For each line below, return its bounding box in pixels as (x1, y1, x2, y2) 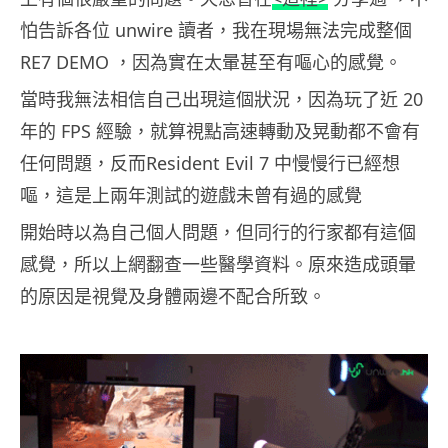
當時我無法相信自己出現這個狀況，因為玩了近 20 (20, 87, 423, 112)
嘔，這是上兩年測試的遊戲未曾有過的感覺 (20, 183, 362, 208)
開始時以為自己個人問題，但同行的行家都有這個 (20, 220, 416, 245)
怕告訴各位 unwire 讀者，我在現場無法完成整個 (20, 18, 412, 43)
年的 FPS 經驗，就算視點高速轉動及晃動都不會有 (20, 119, 420, 144)
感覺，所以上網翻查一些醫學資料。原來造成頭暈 (20, 252, 416, 277)
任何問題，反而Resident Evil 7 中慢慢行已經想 (20, 151, 400, 176)
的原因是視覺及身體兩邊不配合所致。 (20, 284, 326, 309)
